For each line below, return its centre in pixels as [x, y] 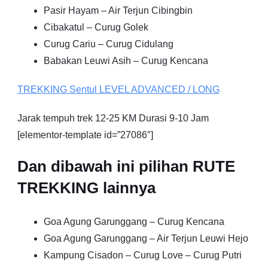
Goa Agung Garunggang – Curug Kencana [134, 222]
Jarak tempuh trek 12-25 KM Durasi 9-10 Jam [113, 118]
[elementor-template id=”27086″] [85, 135]
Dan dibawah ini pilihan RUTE [126, 166]
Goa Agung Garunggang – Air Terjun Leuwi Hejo [146, 238]
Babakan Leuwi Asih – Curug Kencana [126, 61]
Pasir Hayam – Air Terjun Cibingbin [118, 10]
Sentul [83, 89]
